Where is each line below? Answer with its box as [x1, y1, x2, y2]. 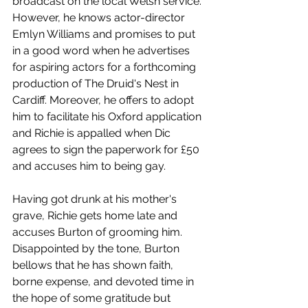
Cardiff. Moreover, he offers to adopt [12, 93, 197, 107]
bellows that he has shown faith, [12, 258, 176, 272]
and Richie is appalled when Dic [12, 126, 173, 140]
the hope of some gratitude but [12, 291, 173, 305]
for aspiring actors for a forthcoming [12, 60, 199, 74]
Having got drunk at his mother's [12, 192, 179, 206]
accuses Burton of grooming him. [12, 225, 185, 239]
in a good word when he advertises [12, 44, 192, 57]
